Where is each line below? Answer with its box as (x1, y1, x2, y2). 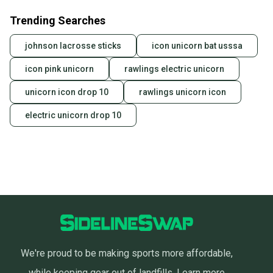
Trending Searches (10, 14, 105, 27)
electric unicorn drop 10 (25, 110, 121, 121)
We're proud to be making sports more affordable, (21, 247, 233, 260)
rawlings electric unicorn (124, 64, 224, 74)
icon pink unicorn (25, 64, 94, 74)
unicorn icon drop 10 (25, 87, 108, 97)
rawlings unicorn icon (139, 87, 226, 97)
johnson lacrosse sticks (25, 41, 121, 51)
